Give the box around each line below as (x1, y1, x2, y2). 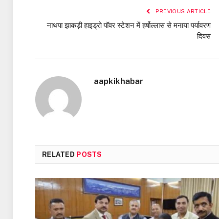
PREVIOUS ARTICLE (153, 8, 211, 15)
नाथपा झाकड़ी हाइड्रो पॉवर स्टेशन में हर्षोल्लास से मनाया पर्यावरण (47, 21, 211, 30)
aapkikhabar (94, 76, 143, 87)
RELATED (42, 151, 77, 159)
